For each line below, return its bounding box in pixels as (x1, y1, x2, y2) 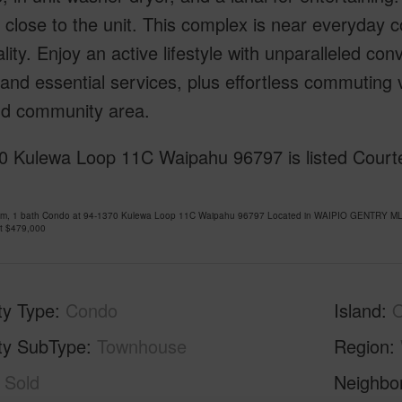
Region (334, 333, 390, 359)
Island (334, 297, 382, 323)
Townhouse (96, 333, 187, 359)
